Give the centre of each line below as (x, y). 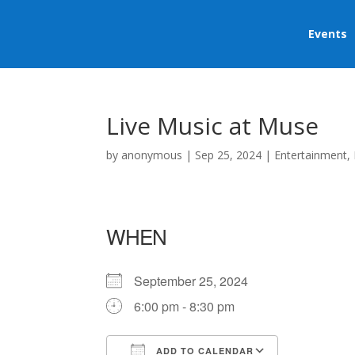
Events (327, 34)
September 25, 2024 (198, 281)
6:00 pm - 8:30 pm (185, 306)
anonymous (152, 155)
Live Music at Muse (213, 126)
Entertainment (311, 155)
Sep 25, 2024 (229, 155)
